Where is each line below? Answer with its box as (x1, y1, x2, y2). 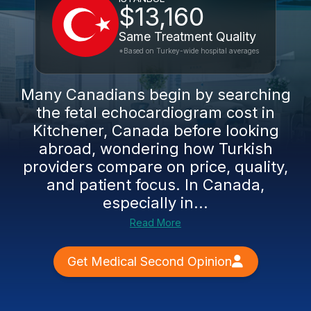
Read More (130, 217, 181, 228)
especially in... (103, 194, 208, 212)
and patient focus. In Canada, (47, 176, 264, 194)
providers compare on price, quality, (23, 158, 288, 176)
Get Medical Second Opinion (67, 254, 232, 269)
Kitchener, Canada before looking (32, 121, 279, 140)
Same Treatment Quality (119, 29, 256, 44)
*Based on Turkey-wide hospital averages (119, 47, 259, 55)
